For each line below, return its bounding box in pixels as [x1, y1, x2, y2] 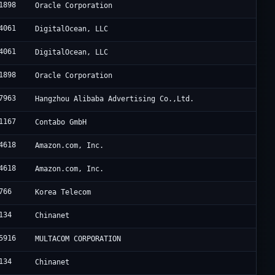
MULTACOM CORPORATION [35, 234, 122, 244]
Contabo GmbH [35, 118, 87, 127]
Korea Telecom [35, 188, 91, 197]
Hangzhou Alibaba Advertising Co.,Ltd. [35, 95, 195, 104]
